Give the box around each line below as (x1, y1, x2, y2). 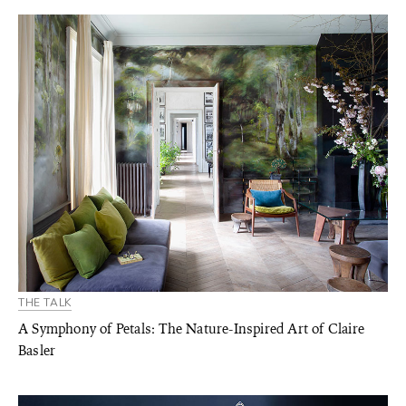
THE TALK (18, 295, 72, 310)
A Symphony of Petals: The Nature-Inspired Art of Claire (18, 320, 365, 338)
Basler (18, 342, 56, 360)
